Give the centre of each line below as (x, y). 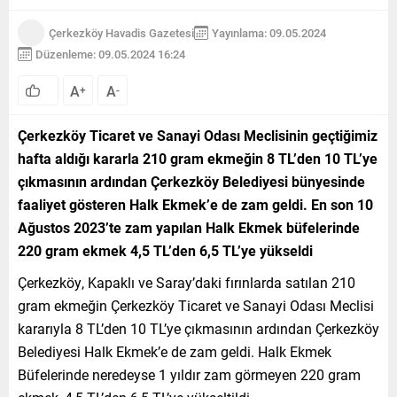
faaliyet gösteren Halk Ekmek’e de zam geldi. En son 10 (195, 205)
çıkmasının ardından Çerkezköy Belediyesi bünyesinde (191, 182)
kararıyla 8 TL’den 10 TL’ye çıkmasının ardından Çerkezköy (198, 329)
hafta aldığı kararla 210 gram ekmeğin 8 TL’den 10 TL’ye (198, 159)
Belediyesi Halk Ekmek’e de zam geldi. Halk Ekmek (175, 352)
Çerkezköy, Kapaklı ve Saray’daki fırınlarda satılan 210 (187, 283)
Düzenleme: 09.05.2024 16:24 (110, 54)
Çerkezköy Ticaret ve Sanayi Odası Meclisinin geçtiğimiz (198, 136)
